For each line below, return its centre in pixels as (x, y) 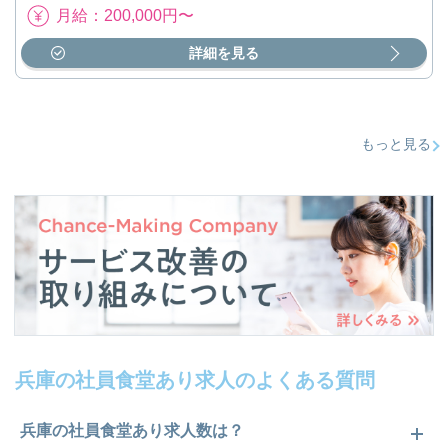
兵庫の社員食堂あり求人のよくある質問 (195, 380)
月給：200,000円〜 (125, 15)
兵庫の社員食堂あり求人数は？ (132, 431)
